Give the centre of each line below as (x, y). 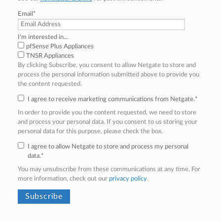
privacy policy (128, 179)
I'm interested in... (43, 37)
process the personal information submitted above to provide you (108, 74)
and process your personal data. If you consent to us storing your (107, 122)
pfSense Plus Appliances (60, 46)
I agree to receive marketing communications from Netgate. (111, 99)
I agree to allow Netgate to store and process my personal (108, 147)
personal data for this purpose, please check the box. (90, 131)
